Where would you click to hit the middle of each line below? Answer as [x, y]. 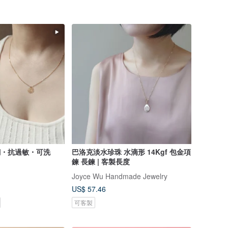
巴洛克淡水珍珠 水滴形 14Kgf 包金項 [131, 151]
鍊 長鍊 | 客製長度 [101, 161]
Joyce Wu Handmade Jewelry [119, 176]
